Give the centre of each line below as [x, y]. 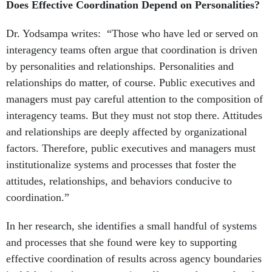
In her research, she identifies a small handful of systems [131, 226]
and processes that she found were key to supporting [121, 242]
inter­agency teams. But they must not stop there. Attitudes [134, 115]
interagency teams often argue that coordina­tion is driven [132, 50]
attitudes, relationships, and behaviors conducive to [119, 181]
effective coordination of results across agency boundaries [134, 259]
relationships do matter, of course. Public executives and [131, 83]
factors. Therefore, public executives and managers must [131, 148]
